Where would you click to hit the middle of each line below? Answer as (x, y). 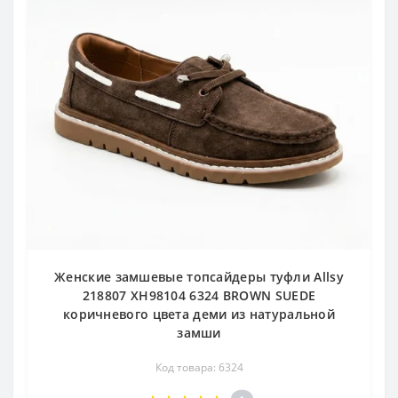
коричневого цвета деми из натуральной (199, 314)
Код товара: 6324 (199, 367)
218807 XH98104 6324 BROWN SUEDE (199, 295)
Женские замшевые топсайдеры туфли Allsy (199, 277)
